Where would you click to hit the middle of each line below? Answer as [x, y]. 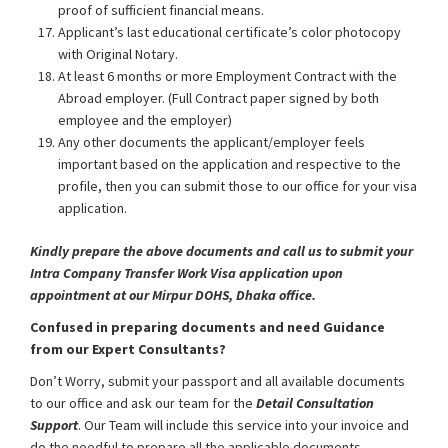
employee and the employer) [145, 120]
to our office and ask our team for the [143, 403]
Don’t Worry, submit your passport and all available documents [217, 381]
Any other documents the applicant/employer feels [211, 142]
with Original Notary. [118, 54]
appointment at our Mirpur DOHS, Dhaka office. [173, 295]
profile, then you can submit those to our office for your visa [237, 186]
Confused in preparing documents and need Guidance [207, 327]
